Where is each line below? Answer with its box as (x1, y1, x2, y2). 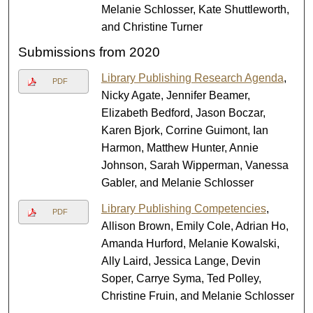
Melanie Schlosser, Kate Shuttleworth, (101, 3, 289, 16)
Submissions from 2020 (18, 45, 161, 60)
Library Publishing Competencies (101, 203, 266, 215)
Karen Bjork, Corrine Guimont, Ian (101, 124, 268, 137)
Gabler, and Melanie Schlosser (101, 177, 254, 189)
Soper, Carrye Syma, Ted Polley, (101, 272, 261, 285)
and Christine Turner (101, 21, 203, 34)
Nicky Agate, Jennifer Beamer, (101, 89, 250, 102)
